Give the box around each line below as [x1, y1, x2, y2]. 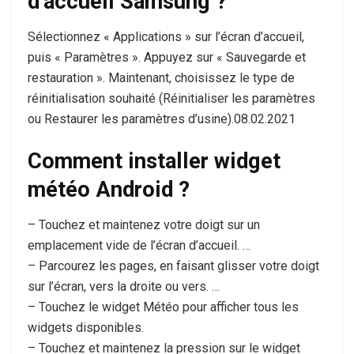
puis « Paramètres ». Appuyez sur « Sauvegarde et [28, 49, 306, 65]
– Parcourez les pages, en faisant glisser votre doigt [28, 258, 319, 273]
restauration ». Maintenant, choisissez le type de [28, 70, 295, 85]
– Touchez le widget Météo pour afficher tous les [28, 299, 299, 314]
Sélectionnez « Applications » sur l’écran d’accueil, [28, 28, 304, 44]
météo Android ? [28, 177, 190, 203]
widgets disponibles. [28, 319, 144, 335]
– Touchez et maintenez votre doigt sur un [28, 217, 260, 232]
